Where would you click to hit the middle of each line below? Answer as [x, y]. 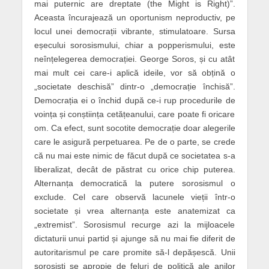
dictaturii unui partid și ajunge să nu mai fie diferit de [134, 238]
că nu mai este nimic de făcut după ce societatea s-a [134, 155]
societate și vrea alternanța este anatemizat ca [134, 210]
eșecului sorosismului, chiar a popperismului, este [134, 45]
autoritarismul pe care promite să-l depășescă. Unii [134, 252]
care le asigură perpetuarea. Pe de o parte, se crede [134, 141]
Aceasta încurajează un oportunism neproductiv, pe [134, 17]
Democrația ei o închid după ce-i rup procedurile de [134, 100]
